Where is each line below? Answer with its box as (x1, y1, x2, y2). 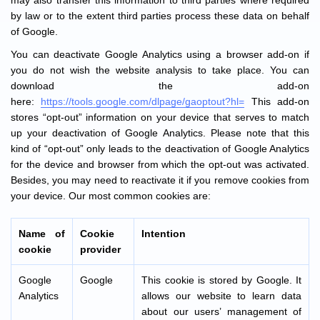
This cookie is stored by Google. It (141, 274, 301, 286)
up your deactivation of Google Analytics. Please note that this (11, 127, 309, 139)
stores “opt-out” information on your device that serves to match (11, 111, 309, 123)
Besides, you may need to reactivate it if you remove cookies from (11, 174, 309, 186)
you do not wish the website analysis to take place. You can (11, 64, 309, 76)
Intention (141, 228, 186, 239)
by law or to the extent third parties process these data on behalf (11, 10, 309, 21)
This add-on (244, 96, 310, 107)
